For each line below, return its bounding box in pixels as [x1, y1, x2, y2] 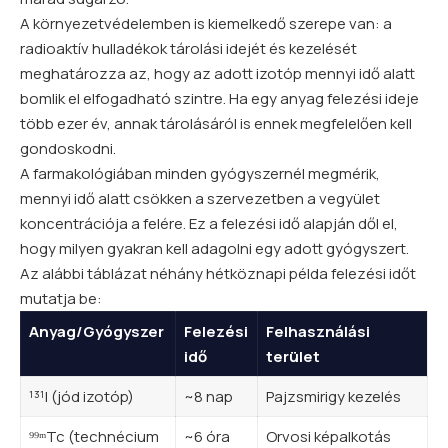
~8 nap [183, 386, 233, 408]
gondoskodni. [20, 138, 116, 160]
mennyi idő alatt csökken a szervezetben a [20, 188, 319, 210]
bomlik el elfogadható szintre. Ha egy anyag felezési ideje [20, 88, 419, 110]
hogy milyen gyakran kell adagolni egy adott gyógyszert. [20, 238, 409, 260]
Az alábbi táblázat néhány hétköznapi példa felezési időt [20, 263, 416, 285]
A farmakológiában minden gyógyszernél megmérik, [20, 163, 380, 185]
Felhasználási [265, 321, 370, 343]
